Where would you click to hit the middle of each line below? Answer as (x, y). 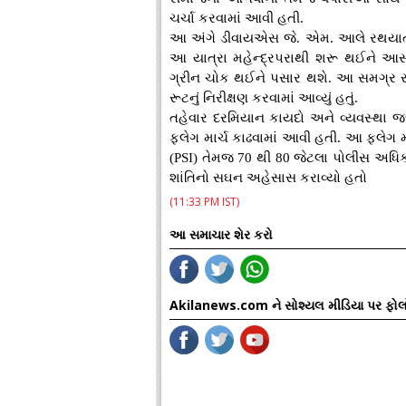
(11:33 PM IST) (204, 202)
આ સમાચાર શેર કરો (221, 234)
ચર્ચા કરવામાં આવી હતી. (237, 18)
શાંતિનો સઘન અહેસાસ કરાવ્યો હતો (268, 178)
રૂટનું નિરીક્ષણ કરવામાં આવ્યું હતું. (264, 98)
